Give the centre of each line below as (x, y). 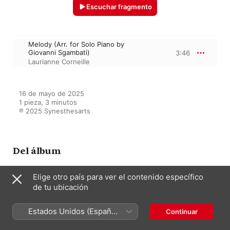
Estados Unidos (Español (73, 211)
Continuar (181, 212)
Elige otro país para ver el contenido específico (118, 177)
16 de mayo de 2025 (52, 93)
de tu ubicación (61, 187)
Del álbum (37, 151)
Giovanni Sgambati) (59, 52)
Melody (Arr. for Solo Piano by (76, 44)
